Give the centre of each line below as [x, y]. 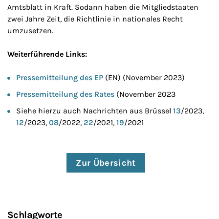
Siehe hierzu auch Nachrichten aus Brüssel [95, 111]
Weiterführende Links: [47, 54]
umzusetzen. [30, 31]
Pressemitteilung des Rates [65, 94]
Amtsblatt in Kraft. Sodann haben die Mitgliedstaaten [103, 7]
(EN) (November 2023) [144, 77]
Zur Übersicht [106, 163]
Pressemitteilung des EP [60, 77]
